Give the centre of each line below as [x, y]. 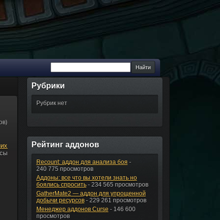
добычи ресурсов [60, 200]
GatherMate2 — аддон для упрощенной [91, 193]
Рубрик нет [52, 103]
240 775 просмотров [65, 169]
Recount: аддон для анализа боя [82, 162]
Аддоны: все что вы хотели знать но [86, 178]
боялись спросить [61, 185]
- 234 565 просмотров [117, 185]
